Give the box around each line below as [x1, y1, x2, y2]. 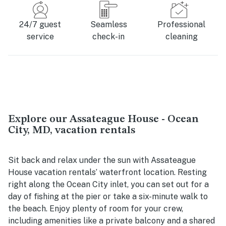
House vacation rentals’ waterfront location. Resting [8, 167, 207, 178]
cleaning [165, 32, 198, 42]
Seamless [90, 20, 127, 30]
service [26, 32, 54, 42]
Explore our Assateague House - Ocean [8, 114, 199, 125]
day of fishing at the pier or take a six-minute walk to [8, 192, 208, 202]
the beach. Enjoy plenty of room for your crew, [8, 204, 183, 214]
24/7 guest [19, 20, 62, 30]
